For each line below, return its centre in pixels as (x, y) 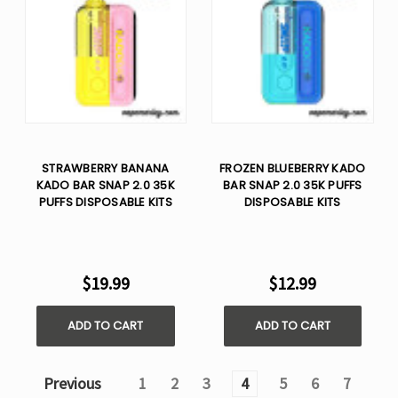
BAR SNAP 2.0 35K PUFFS (293, 185)
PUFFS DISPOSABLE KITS (105, 202)
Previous (70, 383)
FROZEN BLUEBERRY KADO (293, 168)
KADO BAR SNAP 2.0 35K (105, 185)
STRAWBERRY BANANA (106, 168)
